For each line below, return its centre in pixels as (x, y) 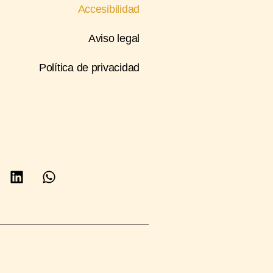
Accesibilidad (108, 9)
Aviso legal (114, 38)
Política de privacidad (89, 68)
